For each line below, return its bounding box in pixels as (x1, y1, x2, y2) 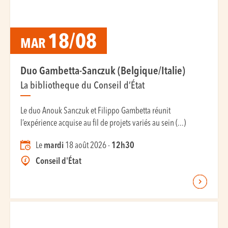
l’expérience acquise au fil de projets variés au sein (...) (20, 119, 186, 128)
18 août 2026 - (64, 141, 111, 150)
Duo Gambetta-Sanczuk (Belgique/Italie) (20, 66, 185, 77)
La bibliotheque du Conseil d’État (20, 81, 145, 91)
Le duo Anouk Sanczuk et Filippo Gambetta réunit (20, 107, 170, 116)
